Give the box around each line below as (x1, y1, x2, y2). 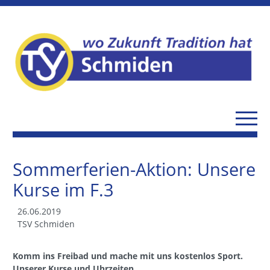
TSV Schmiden (17, 218, 75, 230)
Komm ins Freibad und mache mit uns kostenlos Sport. (13, 250, 243, 262)
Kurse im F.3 (13, 177, 114, 201)
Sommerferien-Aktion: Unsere (13, 157, 256, 181)
